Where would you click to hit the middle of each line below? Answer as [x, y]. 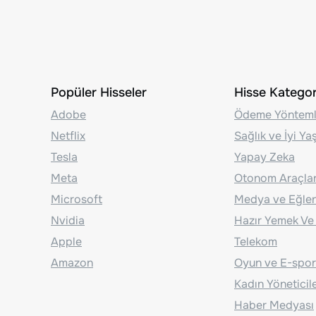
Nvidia [68, 220]
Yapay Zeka [265, 157]
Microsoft [77, 199]
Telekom [256, 241]
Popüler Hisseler [99, 92]
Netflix [68, 135]
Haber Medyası [274, 305]
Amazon [72, 262]
